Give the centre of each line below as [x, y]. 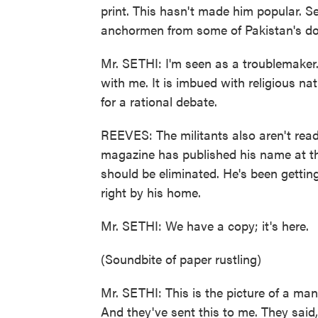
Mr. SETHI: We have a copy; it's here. [205, 225]
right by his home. [151, 192]
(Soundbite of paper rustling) [181, 259]
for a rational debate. [159, 101]
